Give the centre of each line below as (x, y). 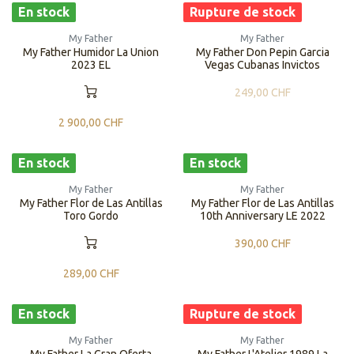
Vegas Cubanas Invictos (263, 65)
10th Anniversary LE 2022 (262, 216)
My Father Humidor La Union (91, 52)
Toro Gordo (91, 216)
